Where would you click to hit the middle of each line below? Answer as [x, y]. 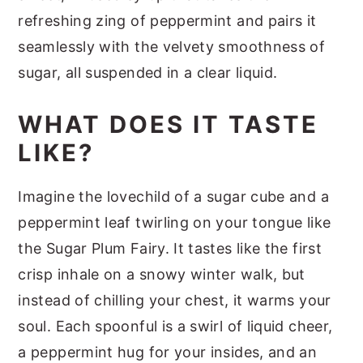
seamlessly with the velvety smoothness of [172, 46]
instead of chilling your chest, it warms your [175, 300]
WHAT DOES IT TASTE [169, 124]
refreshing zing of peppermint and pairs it [167, 20]
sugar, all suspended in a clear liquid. [150, 72]
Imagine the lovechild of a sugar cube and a [173, 196]
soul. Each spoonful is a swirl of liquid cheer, [175, 326]
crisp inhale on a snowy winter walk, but [162, 274]
